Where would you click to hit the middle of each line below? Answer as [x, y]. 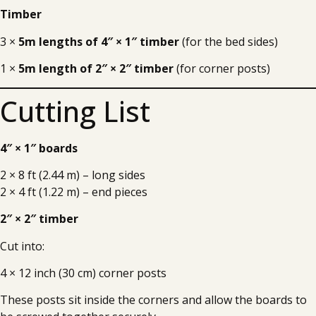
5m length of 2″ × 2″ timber [96, 68]
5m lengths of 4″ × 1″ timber [99, 41]
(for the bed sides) [229, 41]
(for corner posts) [222, 68]
